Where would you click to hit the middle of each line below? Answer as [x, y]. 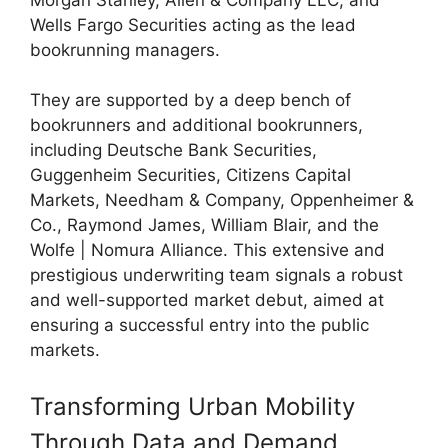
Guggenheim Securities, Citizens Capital [190, 175]
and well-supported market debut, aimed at [207, 300]
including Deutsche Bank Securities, [173, 150]
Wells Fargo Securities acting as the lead [193, 24]
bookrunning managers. [125, 49]
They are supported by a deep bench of [190, 100]
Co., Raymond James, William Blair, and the [204, 225]
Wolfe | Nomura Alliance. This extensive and [207, 250]
